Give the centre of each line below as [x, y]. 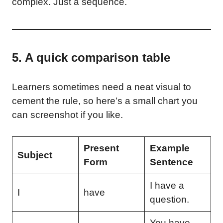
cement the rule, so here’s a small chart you [105, 101]
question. [169, 199]
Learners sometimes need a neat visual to [102, 87]
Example [169, 148]
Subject [35, 155]
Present [101, 148]
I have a [167, 185]
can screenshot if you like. [67, 115]
